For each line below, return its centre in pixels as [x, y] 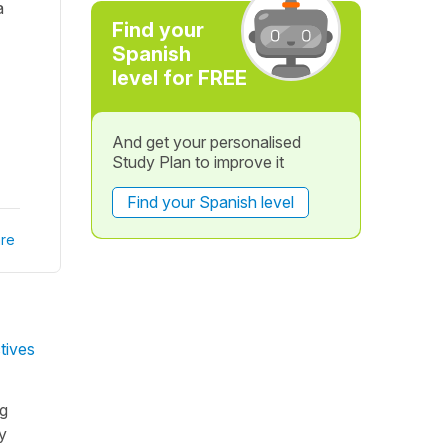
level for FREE [179, 78]
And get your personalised [206, 142]
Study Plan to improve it [197, 162]
